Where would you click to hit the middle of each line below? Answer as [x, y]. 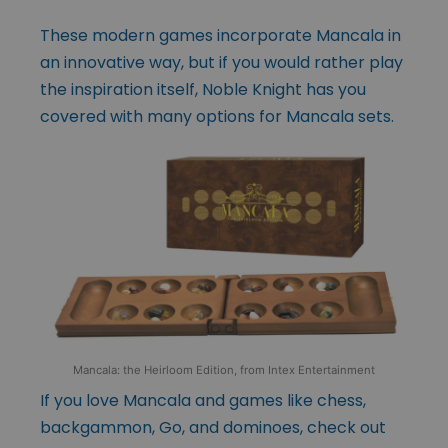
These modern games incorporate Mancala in [220, 35]
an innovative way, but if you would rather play [221, 62]
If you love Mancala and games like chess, [203, 401]
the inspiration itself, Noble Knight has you [203, 89]
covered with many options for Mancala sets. [217, 116]
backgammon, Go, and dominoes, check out [213, 428]
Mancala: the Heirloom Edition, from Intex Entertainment [224, 370]
